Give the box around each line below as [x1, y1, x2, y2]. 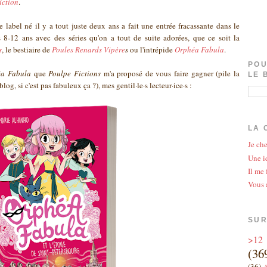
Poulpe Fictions [48, 68, 101, 79]
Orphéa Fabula [175, 44, 224, 55]
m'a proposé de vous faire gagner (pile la [100, 68, 240, 79]
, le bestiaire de [2, 44, 52, 55]
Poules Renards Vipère [52, 44, 125, 55]
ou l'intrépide [128, 44, 175, 55]
